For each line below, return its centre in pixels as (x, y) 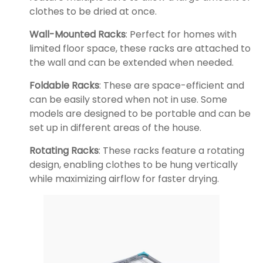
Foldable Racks (64, 86)
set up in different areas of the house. (115, 128)
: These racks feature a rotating (171, 151)
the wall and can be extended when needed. (131, 63)
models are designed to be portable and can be (140, 114)
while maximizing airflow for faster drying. (124, 179)
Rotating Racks (64, 151)
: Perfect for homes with (181, 35)
